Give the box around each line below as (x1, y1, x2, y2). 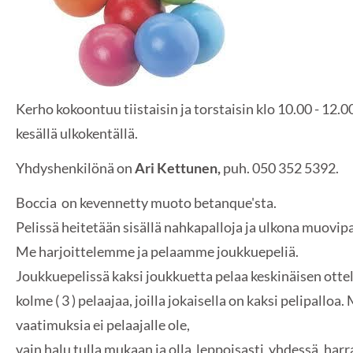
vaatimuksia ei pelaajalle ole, (15, 315, 190, 333)
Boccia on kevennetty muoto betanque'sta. (15, 193, 277, 211)
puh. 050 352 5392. (220, 158, 339, 176)
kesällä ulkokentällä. (15, 124, 138, 143)
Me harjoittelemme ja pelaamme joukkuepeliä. (15, 242, 301, 260)
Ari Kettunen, (134, 158, 221, 176)
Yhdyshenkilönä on (15, 158, 135, 176)
